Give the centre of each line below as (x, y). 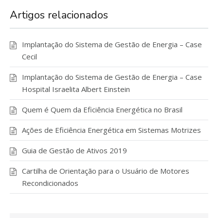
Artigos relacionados (59, 15)
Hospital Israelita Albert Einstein (76, 89)
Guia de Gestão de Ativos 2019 (74, 151)
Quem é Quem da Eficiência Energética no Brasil (102, 110)
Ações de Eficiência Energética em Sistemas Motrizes (111, 130)
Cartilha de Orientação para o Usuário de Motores (106, 171)
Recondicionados (50, 183)
